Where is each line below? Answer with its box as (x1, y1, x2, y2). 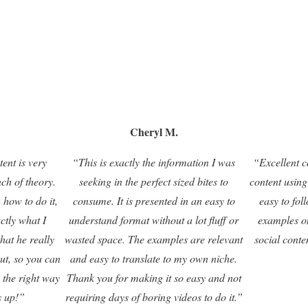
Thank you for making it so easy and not (66, 270, 241, 285)
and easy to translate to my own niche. (70, 251, 238, 266)
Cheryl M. (129, 124, 178, 140)
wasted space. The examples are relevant (65, 232, 243, 247)
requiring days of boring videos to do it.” (65, 289, 243, 305)
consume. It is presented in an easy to (72, 193, 235, 208)
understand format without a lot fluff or (69, 212, 239, 228)
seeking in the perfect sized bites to (79, 174, 229, 189)
